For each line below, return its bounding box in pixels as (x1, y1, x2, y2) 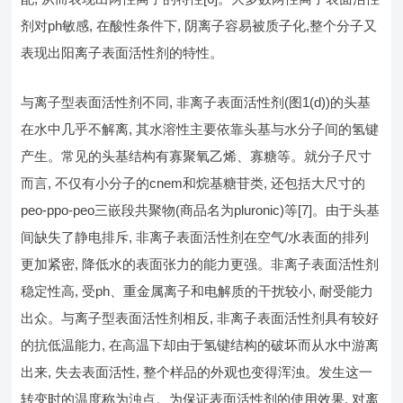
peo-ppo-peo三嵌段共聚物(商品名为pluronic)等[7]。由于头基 (21, 201, 381, 218)
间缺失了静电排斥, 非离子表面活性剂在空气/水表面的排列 (21, 228, 370, 245)
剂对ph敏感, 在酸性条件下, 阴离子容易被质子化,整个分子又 (21, 17, 378, 33)
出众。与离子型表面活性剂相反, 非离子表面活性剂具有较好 (21, 309, 380, 326)
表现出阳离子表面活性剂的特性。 (21, 44, 224, 60)
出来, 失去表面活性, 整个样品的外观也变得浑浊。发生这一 (21, 363, 373, 380)
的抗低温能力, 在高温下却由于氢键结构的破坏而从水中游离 (21, 336, 380, 353)
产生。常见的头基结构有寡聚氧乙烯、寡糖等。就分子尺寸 (21, 148, 372, 164)
